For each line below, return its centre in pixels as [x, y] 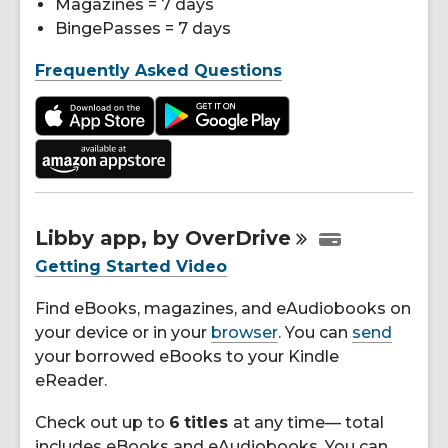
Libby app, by [110, 238]
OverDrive [238, 238]
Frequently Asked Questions [158, 70]
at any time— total [308, 423]
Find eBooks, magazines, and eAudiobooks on [223, 309]
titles [208, 423]
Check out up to [102, 423]
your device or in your [123, 333]
